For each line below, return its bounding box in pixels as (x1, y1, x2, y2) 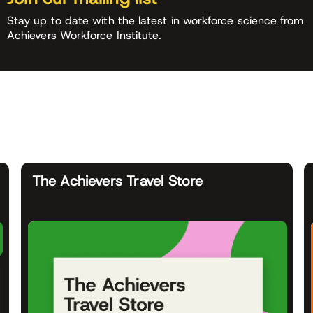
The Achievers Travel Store (31, 171, 203, 190)
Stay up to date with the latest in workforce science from (7, 13, 304, 28)
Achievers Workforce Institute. (7, 27, 162, 43)
